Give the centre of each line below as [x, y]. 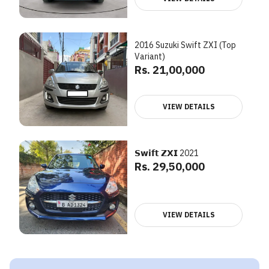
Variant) [150, 56]
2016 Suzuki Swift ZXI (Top [185, 45]
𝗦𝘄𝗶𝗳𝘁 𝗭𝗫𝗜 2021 [167, 153]
